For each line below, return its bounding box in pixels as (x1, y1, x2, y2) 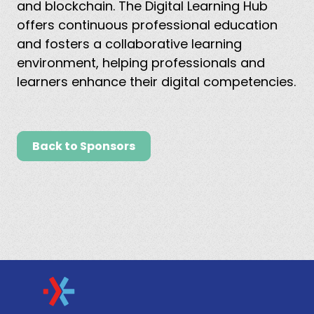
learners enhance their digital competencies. (17, 72, 296, 90)
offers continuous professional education (17, 15, 278, 34)
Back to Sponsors (32, 137, 135, 154)
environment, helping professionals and (17, 53, 265, 71)
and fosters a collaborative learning (17, 34, 242, 53)
